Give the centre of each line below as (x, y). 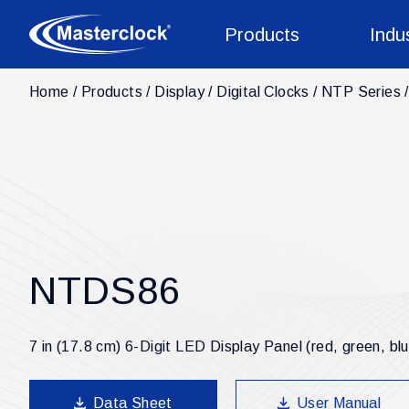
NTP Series (362, 92)
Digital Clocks (263, 92)
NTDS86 (105, 290)
